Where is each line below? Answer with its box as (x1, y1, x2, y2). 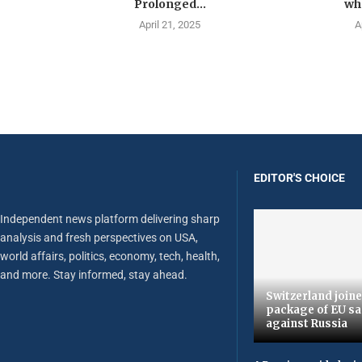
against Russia (265, 317, 347, 331)
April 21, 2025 (139, 19, 201, 32)
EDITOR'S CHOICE (253, 171, 345, 185)
